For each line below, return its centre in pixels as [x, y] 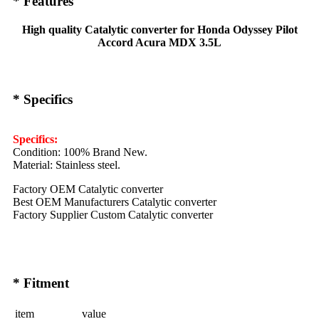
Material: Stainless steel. [67, 165]
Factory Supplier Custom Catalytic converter [113, 215]
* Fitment [41, 283]
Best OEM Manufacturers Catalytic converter [115, 202]
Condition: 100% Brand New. [80, 152]
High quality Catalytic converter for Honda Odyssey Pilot [159, 30]
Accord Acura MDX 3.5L [159, 43]
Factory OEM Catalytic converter [88, 189]
